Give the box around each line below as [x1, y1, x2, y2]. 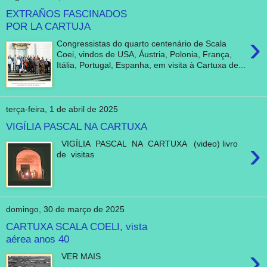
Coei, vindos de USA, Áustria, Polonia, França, [57, 49, 232, 59]
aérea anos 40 [6, 233, 69, 246]
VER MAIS [57, 251, 101, 261]
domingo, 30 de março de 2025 [6, 204, 125, 215]
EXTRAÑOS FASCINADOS [6, 8, 127, 20]
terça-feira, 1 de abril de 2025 [6, 104, 118, 114]
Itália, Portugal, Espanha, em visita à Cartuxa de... [57, 60, 246, 70]
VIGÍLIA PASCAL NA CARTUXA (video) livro [57, 138, 241, 148]
